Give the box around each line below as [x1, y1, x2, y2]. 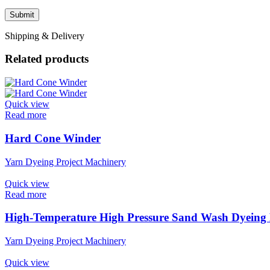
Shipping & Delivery [5, 30, 84, 41]
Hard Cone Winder [5, 131, 101, 145]
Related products [5, 52, 89, 66]
